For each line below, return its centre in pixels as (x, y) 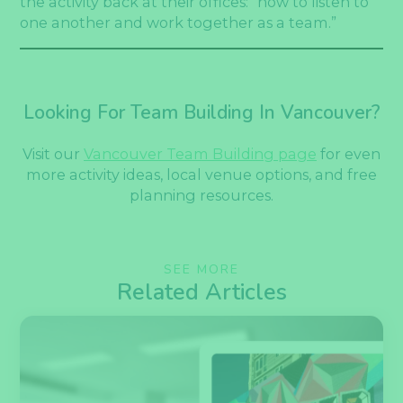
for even (349, 153)
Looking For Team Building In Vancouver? (201, 112)
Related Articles (201, 292)
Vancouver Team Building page (200, 153)
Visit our (53, 153)
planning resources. (201, 195)
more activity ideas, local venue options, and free (201, 174)
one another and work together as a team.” (180, 22)
